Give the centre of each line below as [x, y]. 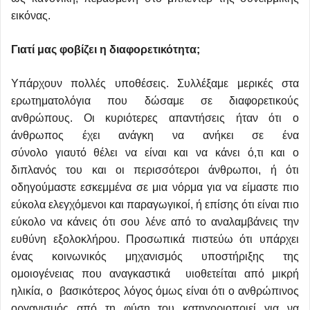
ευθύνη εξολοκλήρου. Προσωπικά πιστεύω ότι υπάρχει [155, 239]
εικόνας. [31, 16]
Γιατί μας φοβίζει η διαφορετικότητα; [106, 50]
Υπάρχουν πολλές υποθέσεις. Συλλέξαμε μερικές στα [155, 84]
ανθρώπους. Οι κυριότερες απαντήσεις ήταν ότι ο [155, 118]
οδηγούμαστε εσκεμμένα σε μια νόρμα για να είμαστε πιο [155, 188]
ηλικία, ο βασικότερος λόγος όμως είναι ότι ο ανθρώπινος [155, 291]
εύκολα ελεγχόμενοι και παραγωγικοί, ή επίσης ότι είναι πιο [155, 205]
